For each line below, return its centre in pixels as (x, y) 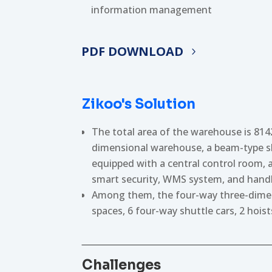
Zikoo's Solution (139, 104)
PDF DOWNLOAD (133, 52)
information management (152, 10)
